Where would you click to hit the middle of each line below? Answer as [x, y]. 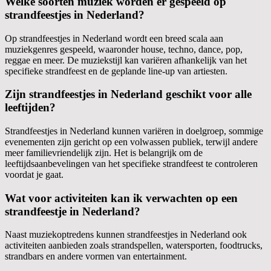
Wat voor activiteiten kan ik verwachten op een [121, 198]
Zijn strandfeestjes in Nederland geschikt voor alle [128, 94]
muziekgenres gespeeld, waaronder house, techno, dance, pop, [124, 49]
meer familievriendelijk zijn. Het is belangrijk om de [104, 152]
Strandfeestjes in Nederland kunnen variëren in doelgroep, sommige [134, 131]
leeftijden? [30, 108]
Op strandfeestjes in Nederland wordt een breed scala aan [114, 38]
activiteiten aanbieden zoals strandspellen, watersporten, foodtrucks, [134, 246]
